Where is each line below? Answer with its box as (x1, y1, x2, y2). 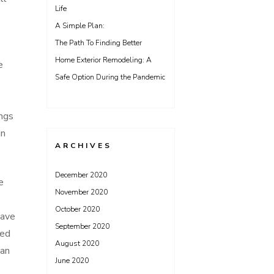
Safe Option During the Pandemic (55, 72, 165, 82)
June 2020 (55, 256, 89, 265)
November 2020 (55, 187, 108, 197)
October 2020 (55, 204, 100, 214)
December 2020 (55, 170, 107, 180)
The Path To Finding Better (55, 38, 142, 48)
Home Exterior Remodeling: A (55, 55, 152, 65)
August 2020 (55, 239, 99, 248)
